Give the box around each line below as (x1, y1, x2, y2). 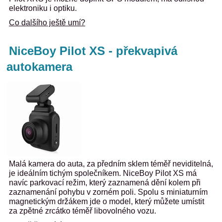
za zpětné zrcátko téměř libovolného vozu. (9, 207, 156, 215)
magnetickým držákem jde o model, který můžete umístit (9, 197, 204, 206)
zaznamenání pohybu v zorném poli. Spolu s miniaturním (9, 188, 208, 196)
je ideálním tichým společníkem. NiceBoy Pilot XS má (9, 169, 197, 177)
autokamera (6, 60, 72, 73)
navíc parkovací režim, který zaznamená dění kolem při (9, 178, 201, 187)
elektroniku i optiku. (9, 4, 77, 12)
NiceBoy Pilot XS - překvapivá (9, 44, 177, 57)
